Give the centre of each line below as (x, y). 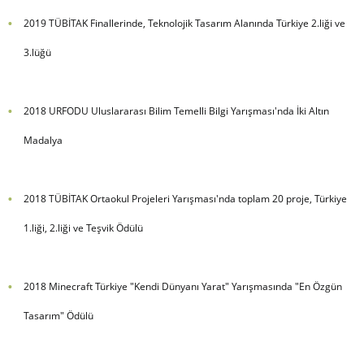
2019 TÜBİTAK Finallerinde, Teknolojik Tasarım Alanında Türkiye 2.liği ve (184, 24)
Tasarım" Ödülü (58, 316)
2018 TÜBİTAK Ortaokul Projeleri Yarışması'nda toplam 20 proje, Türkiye (185, 199)
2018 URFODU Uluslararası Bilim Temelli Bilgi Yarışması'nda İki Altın (176, 111)
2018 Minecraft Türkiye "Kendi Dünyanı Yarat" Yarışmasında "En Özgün (182, 287)
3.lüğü (37, 53)
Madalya (43, 141)
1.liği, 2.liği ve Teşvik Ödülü (83, 228)
